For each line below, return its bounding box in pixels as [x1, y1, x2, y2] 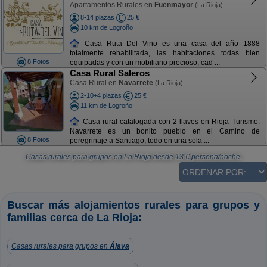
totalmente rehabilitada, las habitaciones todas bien [69, 49, 260, 58]
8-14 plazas [80, 14, 114, 21]
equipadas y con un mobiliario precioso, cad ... [69, 58, 220, 67]
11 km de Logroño [80, 101, 132, 109]
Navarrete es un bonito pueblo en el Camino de [69, 127, 260, 136]
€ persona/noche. [183, 153, 242, 161]
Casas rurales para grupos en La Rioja [25, 153, 151, 161]
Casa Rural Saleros [69, 68, 150, 78]
